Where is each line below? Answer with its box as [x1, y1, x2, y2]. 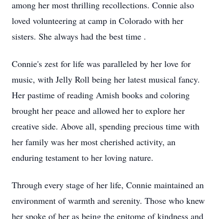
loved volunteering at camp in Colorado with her [12, 15, 183, 26]
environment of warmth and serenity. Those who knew [12, 195, 205, 206]
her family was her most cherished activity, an [12, 136, 175, 148]
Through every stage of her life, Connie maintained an [12, 179, 204, 191]
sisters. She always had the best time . [12, 30, 146, 42]
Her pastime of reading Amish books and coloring [12, 89, 190, 101]
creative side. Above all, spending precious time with [12, 120, 199, 132]
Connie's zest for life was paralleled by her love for [12, 58, 191, 69]
